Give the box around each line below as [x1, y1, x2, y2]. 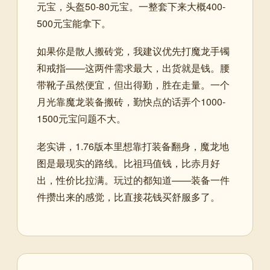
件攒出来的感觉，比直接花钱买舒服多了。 [37, 189, 220, 204]
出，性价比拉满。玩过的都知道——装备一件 [37, 172, 230, 187]
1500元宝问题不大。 [37, 111, 126, 125]
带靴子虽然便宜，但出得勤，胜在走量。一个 [37, 77, 230, 92]
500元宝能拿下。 [37, 16, 111, 30]
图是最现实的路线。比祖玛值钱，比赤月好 [37, 155, 220, 170]
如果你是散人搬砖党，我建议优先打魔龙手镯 [37, 43, 230, 58]
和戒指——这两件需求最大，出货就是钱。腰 [37, 60, 230, 75]
